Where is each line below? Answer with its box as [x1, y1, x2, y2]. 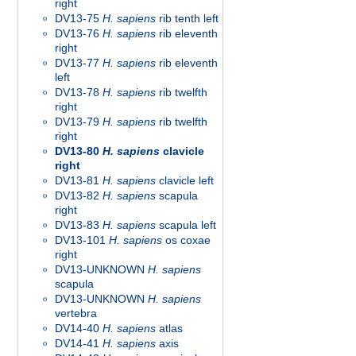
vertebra [55, 307, 97, 319]
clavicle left [156, 174, 214, 187]
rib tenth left [156, 12, 219, 25]
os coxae [162, 234, 211, 246]
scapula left [156, 219, 216, 231]
